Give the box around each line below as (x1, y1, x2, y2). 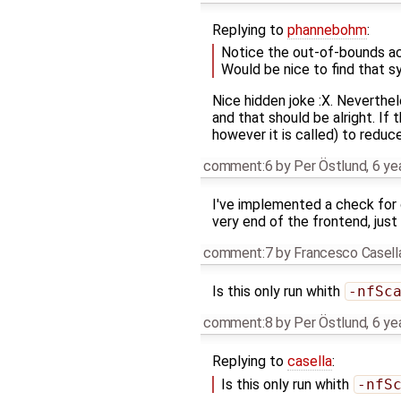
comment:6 (203, 158, 273, 175)
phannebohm (286, 21, 367, 39)
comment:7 (203, 244, 273, 262)
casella (286, 353, 332, 371)
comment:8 (203, 314, 273, 332)
